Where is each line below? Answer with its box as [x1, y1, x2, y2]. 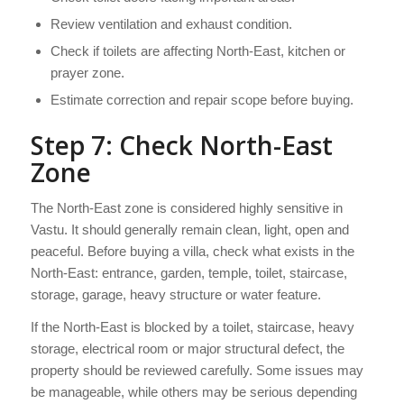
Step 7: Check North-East [30, 127, 333, 162]
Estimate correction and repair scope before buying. [50, 91, 353, 107]
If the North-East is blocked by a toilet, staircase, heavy [30, 319, 354, 335]
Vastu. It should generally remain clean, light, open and [30, 221, 349, 237]
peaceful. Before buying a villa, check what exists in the [30, 243, 354, 259]
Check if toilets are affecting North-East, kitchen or [50, 42, 345, 59]
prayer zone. [50, 64, 124, 80]
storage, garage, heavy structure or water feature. [30, 286, 321, 302]
